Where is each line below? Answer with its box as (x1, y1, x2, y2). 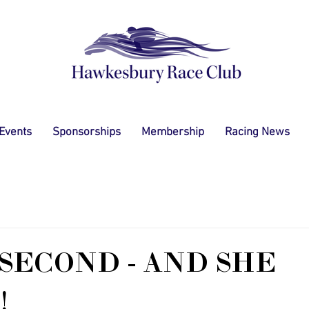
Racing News (225, 126, 290, 139)
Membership (141, 126, 204, 139)
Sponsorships (52, 126, 121, 139)
